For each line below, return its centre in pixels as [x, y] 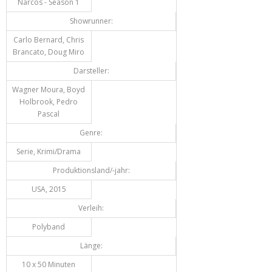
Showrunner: [91, 21]
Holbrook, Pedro [49, 102]
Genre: [91, 133]
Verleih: [91, 208]
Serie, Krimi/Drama [49, 152]
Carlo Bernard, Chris [49, 40]
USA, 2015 [49, 189]
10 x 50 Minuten [49, 265]
